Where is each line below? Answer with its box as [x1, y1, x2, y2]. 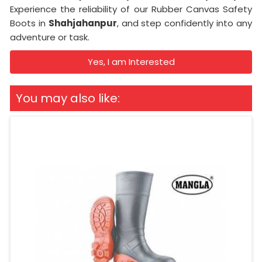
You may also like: [16, 90, 120, 107]
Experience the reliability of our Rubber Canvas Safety [10, 3, 252, 16]
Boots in [10, 17, 49, 30]
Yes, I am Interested [87, 56, 175, 68]
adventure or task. [10, 31, 89, 44]
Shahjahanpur [48, 17, 117, 30]
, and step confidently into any [116, 17, 253, 30]
